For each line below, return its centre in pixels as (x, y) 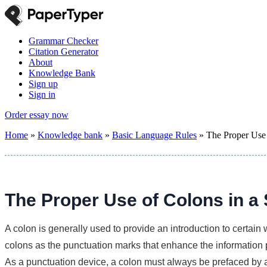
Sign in (42, 94)
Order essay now (37, 115)
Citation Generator (63, 52)
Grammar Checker (63, 41)
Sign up (43, 84)
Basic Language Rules (154, 135)
